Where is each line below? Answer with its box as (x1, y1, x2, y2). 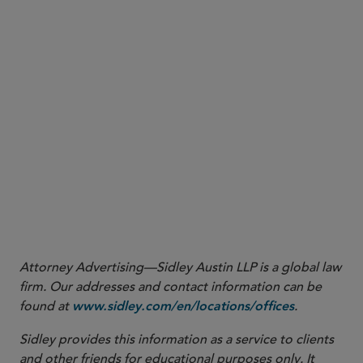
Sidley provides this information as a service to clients (19, 331, 334, 348)
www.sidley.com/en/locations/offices (72, 301, 294, 314)
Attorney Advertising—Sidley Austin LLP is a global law (19, 259, 341, 275)
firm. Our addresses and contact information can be (19, 279, 322, 295)
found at (19, 298, 72, 314)
